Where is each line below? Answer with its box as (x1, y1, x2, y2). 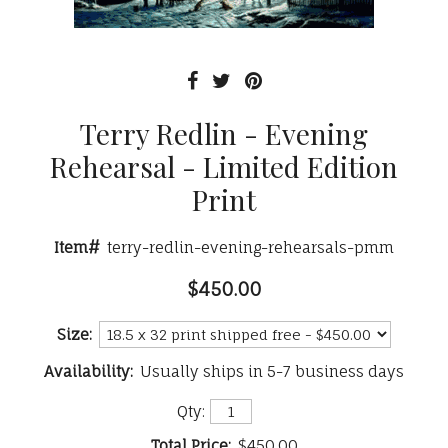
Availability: (44, 362, 133, 381)
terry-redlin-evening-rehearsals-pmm (107, 238, 394, 257)
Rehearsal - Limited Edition (50, 148, 398, 185)
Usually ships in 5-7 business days (140, 362, 404, 381)
